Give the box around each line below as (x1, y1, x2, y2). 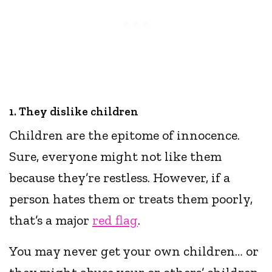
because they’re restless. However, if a (9, 169, 231, 186)
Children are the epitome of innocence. (9, 127, 240, 144)
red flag (92, 212, 138, 229)
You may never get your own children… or (9, 243, 259, 260)
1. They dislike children (9, 104, 138, 119)
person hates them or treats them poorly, (9, 191, 253, 208)
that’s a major (9, 212, 93, 229)
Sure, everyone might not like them (9, 148, 222, 165)
